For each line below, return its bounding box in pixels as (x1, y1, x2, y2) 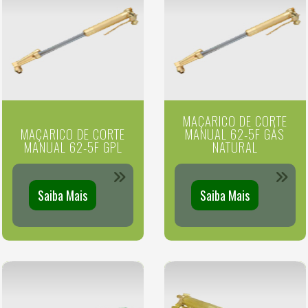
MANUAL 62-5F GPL (23, 137, 122, 157)
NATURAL (212, 137, 258, 157)
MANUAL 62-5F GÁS (185, 124, 285, 144)
